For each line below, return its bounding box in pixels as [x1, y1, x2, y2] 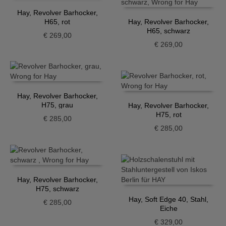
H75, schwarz [35, 185, 79, 193]
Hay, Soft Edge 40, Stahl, [129, 195, 209, 203]
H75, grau [41, 101, 74, 109]
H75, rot [155, 110, 182, 119]
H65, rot [44, 17, 71, 26]
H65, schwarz [147, 27, 191, 35]
